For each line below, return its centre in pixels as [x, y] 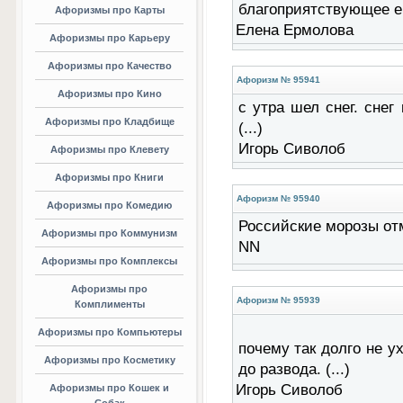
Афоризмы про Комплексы [109, 261]
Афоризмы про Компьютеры [109, 332]
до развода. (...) [294, 369]
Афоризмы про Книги [109, 177]
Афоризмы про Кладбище [109, 121]
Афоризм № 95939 [278, 300]
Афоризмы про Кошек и [109, 388]
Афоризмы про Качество [109, 66]
